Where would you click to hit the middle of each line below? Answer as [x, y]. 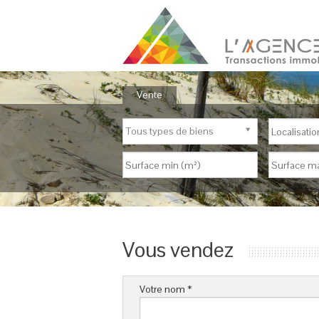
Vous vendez [178, 250]
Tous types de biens [170, 131]
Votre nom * [166, 289]
